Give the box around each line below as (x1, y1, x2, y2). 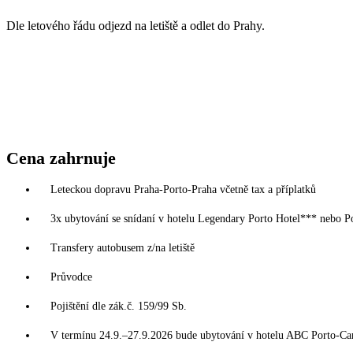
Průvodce (50, 270, 92, 283)
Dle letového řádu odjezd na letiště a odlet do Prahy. (6, 18, 265, 32)
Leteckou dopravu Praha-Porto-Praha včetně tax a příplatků (50, 183, 316, 195)
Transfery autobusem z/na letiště (50, 241, 195, 254)
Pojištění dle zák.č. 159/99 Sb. (50, 299, 187, 312)
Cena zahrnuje (6, 147, 116, 168)
